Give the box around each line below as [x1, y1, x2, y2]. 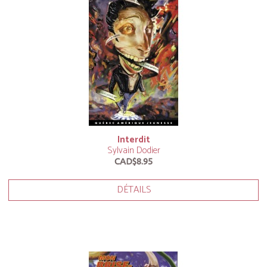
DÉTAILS [116, 182, 151, 198]
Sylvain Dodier [107, 143, 160, 158]
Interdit [117, 132, 150, 147]
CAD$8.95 [114, 156, 153, 166]
